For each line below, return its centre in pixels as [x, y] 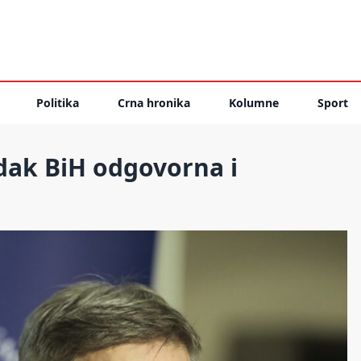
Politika [58, 103]
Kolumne [254, 103]
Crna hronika [154, 103]
